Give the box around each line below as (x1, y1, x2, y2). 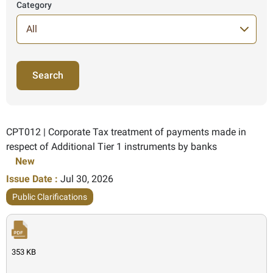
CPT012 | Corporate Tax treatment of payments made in (6, 126, 246, 138)
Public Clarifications (12, 191, 87, 202)
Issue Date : (6, 172, 58, 185)
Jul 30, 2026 (60, 172, 113, 185)
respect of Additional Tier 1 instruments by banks (6, 140, 217, 152)
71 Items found (79, 61, 144, 73)
